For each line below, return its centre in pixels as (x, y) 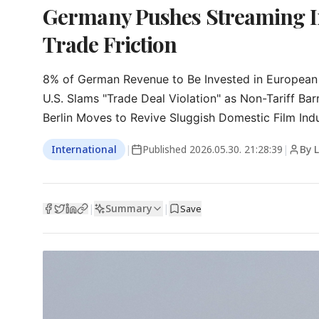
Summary (129, 208)
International (84, 149)
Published (166, 149)
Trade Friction (110, 44)
